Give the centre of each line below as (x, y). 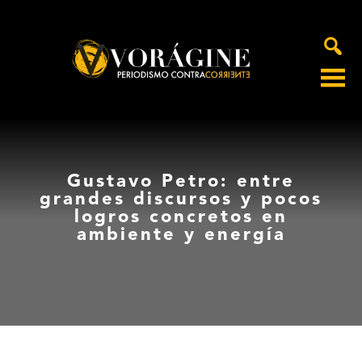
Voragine (40, 87)
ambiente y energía (181, 236)
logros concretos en (181, 218)
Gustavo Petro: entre (181, 182)
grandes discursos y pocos (181, 200)
